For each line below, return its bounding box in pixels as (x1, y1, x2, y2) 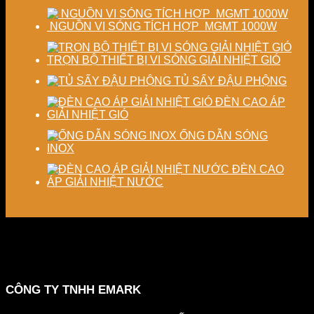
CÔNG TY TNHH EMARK (6, 282, 141, 296)
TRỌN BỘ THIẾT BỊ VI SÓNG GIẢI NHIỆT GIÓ (47, 53, 280, 66)
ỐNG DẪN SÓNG (179, 129, 268, 142)
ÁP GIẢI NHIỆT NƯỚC (47, 175, 163, 188)
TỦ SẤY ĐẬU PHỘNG (174, 74, 287, 87)
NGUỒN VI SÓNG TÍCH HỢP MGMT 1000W (47, 20, 277, 32)
